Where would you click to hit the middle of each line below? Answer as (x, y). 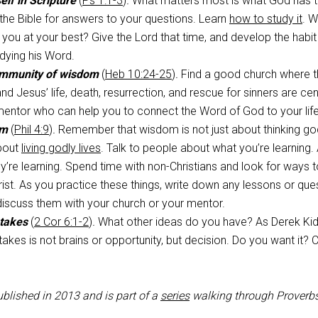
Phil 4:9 (32, 130)
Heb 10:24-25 (138, 74)
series (175, 296)
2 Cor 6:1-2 (61, 222)
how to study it (266, 19)
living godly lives (61, 148)
